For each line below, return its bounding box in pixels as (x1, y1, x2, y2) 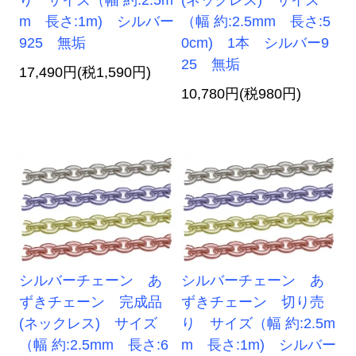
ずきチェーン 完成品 (19, 294, 163, 311)
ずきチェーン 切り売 (181, 294, 325, 311)
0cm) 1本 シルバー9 (181, 35, 330, 52)
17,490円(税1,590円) (19, 64, 152, 81)
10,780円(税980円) (181, 86, 302, 103)
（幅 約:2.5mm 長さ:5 (181, 14, 331, 30)
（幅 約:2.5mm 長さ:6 (19, 337, 169, 354)
